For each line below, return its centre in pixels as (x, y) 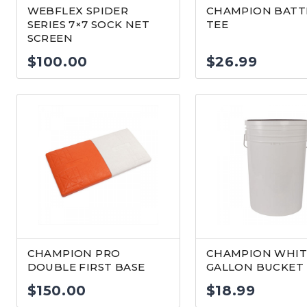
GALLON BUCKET (255, 267)
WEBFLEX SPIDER (78, 11)
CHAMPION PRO (74, 253)
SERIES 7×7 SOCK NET (88, 24)
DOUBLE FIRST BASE (86, 267)
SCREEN (50, 38)
